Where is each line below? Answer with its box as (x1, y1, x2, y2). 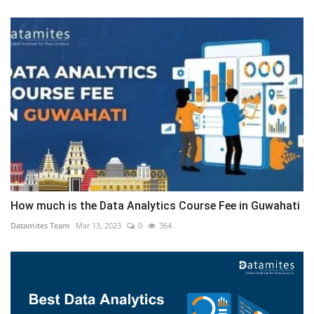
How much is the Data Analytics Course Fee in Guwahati (11, 199, 300, 213)
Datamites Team (11, 220, 70, 231)
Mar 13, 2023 (76, 220, 121, 231)
